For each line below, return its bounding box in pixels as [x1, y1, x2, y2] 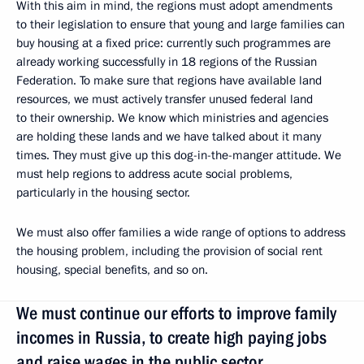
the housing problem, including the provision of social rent [16, 243, 323, 259]
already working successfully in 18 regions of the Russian [16, 54, 317, 70]
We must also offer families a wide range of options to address [16, 224, 345, 240]
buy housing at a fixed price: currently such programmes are [16, 35, 331, 51]
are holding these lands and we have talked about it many [16, 128, 321, 145]
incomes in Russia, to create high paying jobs [16, 327, 327, 348]
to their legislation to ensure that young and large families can [16, 16, 344, 32]
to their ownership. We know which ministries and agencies [16, 110, 328, 126]
